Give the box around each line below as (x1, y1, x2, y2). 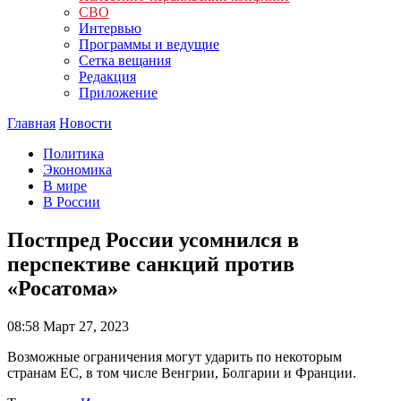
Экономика (43, 162, 112, 177)
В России (43, 194, 100, 209)
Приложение (79, 85, 158, 100)
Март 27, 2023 (39, 318, 129, 334)
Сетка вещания (79, 53, 171, 68)
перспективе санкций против (7, 252, 294, 276)
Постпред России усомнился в (7, 227, 299, 252)
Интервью (79, 21, 141, 36)
